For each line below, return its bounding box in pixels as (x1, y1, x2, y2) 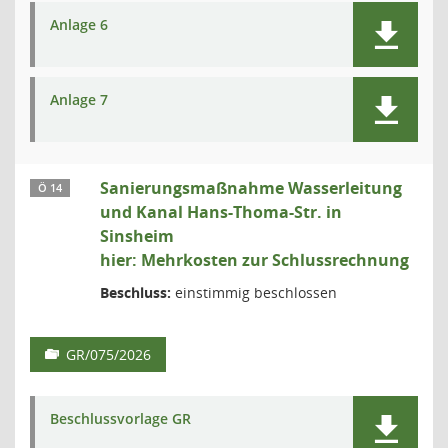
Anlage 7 (50, 90, 108, 109)
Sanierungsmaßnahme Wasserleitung (100, 177, 402, 199)
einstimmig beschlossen (171, 283, 337, 302)
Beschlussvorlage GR (50, 409, 191, 428)
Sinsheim (100, 225, 174, 247)
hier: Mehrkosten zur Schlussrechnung (100, 249, 409, 271)
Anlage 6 (50, 15, 108, 34)
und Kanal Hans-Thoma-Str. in (100, 201, 342, 223)
